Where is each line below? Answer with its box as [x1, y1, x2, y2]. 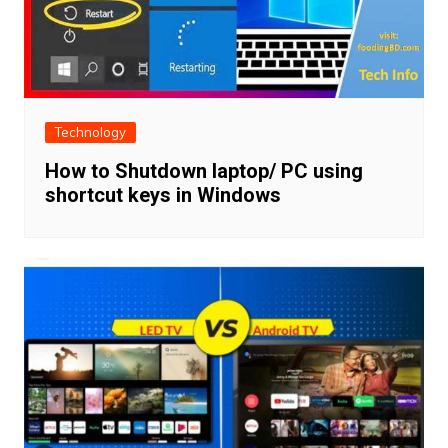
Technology [54, 123, 126, 140]
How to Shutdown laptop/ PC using [44, 158, 363, 183]
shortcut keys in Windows [44, 182, 281, 207]
